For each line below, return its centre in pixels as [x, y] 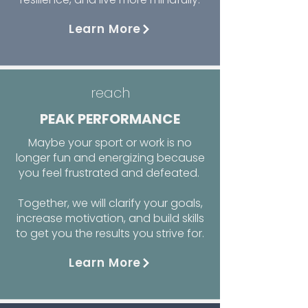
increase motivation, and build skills [110, 218]
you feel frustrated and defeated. [110, 173]
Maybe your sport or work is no [110, 143]
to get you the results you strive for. [110, 233]
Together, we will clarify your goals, [110, 203]
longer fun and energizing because [110, 158]
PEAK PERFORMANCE [110, 119]
